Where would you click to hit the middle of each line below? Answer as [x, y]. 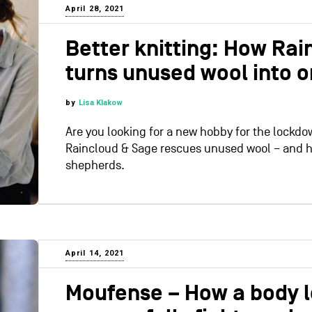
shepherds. [95, 166]
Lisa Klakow [101, 103]
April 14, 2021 [95, 253]
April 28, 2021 [95, 9]
